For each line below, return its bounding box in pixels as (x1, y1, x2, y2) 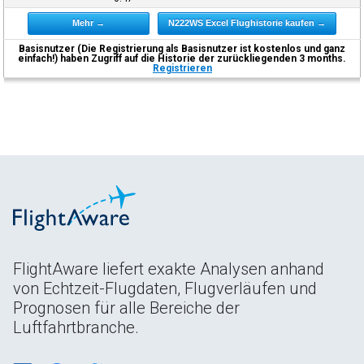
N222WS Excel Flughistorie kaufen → (168, 17, 327, 28)
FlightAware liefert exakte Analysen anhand (13, 258, 324, 279)
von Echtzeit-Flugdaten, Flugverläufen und (13, 278, 317, 298)
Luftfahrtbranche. (13, 317, 139, 337)
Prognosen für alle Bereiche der (13, 297, 240, 318)
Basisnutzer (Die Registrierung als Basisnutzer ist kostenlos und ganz (19, 42, 346, 54)
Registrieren (152, 62, 212, 74)
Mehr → (72, 17, 106, 28)
